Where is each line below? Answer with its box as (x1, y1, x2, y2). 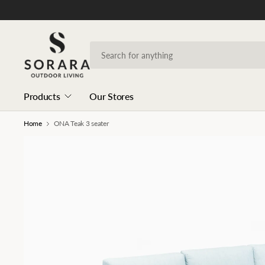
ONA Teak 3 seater (53, 119, 109, 128)
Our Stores (89, 91, 134, 102)
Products (24, 91, 60, 102)
